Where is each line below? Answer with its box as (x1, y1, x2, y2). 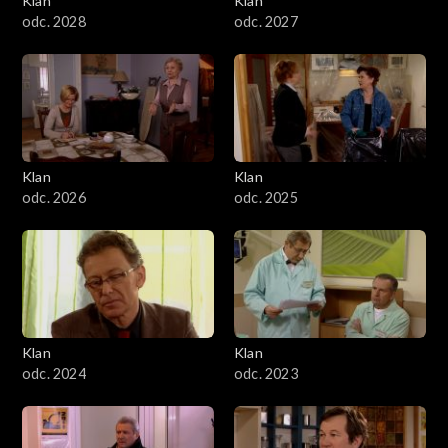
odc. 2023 (234, 365, 298, 383)
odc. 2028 (22, 13, 86, 31)
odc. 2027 (234, 13, 298, 31)
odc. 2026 (22, 189, 86, 207)
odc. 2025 (234, 189, 298, 207)
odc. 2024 (22, 365, 86, 383)
